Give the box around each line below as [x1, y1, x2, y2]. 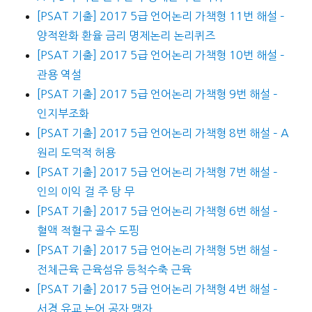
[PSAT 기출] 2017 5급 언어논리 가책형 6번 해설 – [36, 205, 278, 217]
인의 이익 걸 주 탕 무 [36, 186, 134, 198]
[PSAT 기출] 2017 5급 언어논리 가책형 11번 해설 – [36, 10, 285, 22]
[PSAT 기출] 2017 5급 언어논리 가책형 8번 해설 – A [36, 127, 289, 139]
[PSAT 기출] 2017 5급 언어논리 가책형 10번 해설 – [36, 49, 285, 61]
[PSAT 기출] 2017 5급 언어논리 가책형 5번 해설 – [36, 244, 278, 256]
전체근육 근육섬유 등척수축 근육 [36, 264, 192, 276]
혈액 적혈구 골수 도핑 [36, 225, 139, 237]
